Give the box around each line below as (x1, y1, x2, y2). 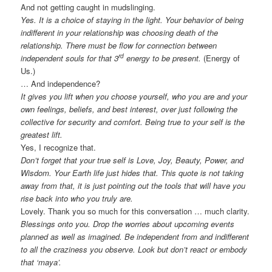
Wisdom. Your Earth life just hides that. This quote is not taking (21, 166, 244, 178)
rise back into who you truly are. (21, 192, 134, 204)
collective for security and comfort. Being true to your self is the (21, 115, 245, 127)
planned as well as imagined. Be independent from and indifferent (21, 230, 250, 242)
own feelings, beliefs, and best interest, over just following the (21, 103, 238, 115)
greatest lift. (21, 128, 63, 140)
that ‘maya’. (21, 256, 62, 268)
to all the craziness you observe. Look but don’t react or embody (21, 243, 248, 255)
